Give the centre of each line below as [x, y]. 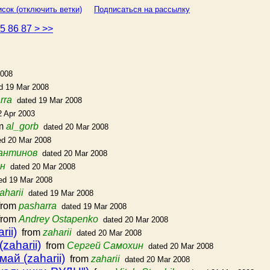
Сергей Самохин [105, 246]
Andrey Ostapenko [58, 219]
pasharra [38, 206]
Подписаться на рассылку [142, 9]
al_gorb [22, 126]
